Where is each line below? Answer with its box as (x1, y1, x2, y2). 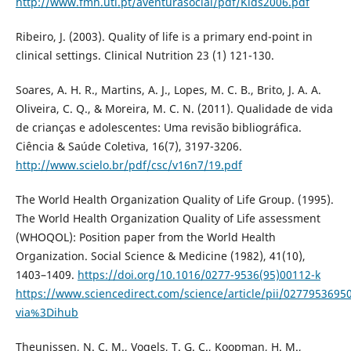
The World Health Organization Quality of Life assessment (15, 211, 320, 226)
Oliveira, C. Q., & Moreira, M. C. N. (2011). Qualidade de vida (15, 101, 333, 117)
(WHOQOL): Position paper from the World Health (15, 230, 276, 245)
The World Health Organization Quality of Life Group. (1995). (15, 192, 334, 208)
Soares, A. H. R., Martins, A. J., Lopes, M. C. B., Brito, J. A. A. (15, 82, 321, 98)
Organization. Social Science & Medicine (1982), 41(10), (15, 248, 306, 264)
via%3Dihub (15, 305, 78, 320)
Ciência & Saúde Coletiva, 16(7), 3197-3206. (15, 139, 242, 154)
